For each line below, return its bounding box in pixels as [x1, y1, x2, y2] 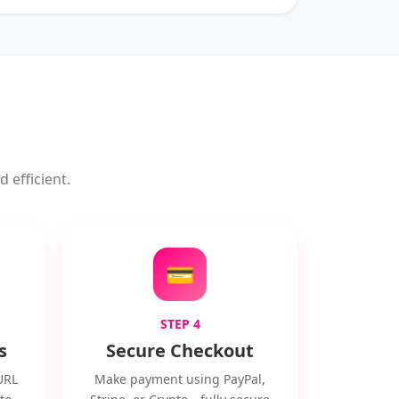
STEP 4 [159, 315, 200, 332]
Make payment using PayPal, [94, 370, 265, 387]
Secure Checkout [106, 338, 254, 362]
